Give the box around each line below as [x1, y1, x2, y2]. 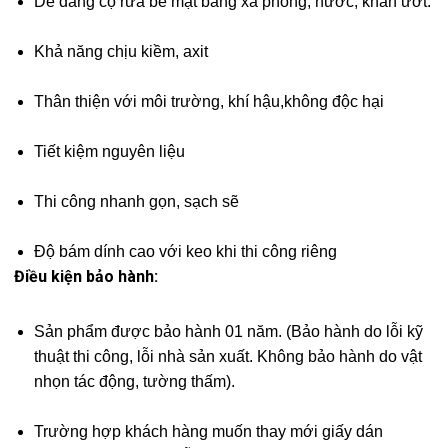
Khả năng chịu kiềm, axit [34, 43, 209, 61]
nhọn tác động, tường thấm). [34, 373, 236, 391]
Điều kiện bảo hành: [14, 267, 159, 287]
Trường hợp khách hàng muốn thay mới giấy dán [34, 423, 384, 441]
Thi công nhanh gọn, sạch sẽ [34, 193, 240, 211]
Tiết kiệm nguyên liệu [34, 143, 186, 161]
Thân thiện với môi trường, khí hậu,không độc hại [34, 93, 385, 111]
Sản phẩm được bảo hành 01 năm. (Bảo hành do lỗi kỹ [34, 323, 424, 341]
